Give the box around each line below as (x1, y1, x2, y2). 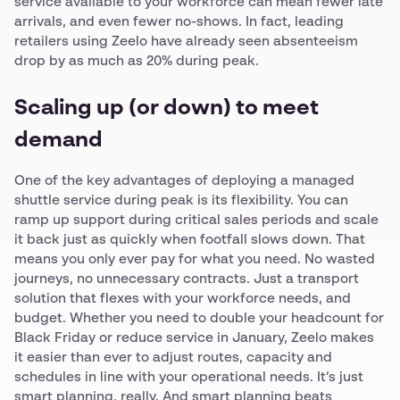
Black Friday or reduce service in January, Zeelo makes (14, 331, 374, 345)
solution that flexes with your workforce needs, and (14, 292, 351, 305)
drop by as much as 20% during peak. (14, 54, 259, 68)
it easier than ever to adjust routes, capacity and (14, 351, 332, 364)
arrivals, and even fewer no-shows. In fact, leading (14, 15, 344, 29)
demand (14, 130, 103, 152)
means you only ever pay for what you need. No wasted (14, 253, 375, 266)
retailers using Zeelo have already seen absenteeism (14, 35, 358, 48)
